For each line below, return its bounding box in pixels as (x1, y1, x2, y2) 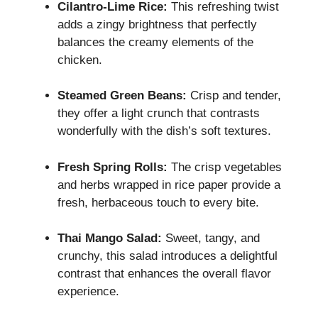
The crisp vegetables (168, 160, 282, 174)
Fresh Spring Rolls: (57, 160, 168, 174)
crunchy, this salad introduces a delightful (57, 249, 278, 263)
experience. (57, 285, 119, 299)
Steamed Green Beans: (57, 89, 187, 103)
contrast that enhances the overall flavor (57, 267, 271, 281)
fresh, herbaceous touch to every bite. (57, 195, 259, 209)
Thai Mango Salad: (57, 231, 162, 246)
